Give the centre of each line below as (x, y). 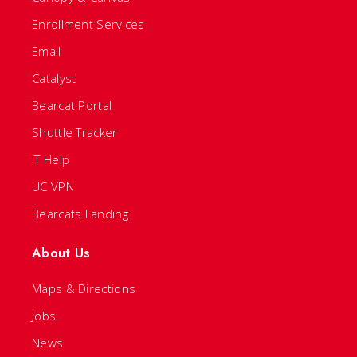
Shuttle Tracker (75, 132)
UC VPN (53, 186)
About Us (61, 252)
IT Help (51, 159)
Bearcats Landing (80, 213)
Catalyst (54, 78)
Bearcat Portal (72, 105)
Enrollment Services (88, 24)
